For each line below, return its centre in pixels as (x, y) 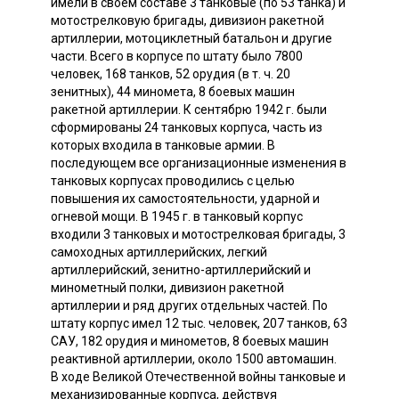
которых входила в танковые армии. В (163, 145)
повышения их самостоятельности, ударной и (185, 198)
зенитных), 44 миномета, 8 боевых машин (173, 91)
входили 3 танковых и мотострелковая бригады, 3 (198, 234)
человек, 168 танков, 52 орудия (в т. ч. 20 (171, 73)
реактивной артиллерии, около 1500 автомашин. (194, 358)
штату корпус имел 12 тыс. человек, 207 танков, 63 (199, 323)
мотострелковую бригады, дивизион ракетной (187, 20)
